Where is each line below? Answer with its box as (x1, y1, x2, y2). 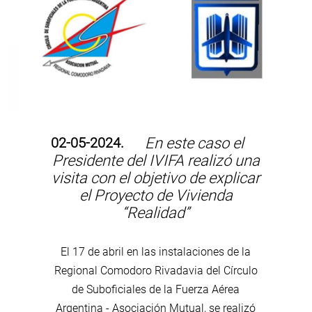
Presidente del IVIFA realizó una (52, 151, 260, 169)
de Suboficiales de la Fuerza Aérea (72, 282, 240, 296)
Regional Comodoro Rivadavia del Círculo (54, 263, 258, 277)
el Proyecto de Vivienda (79, 186, 233, 204)
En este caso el (141, 134, 244, 152)
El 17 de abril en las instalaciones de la (61, 244, 251, 258)
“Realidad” (122, 203, 190, 221)
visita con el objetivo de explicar (52, 169, 260, 187)
